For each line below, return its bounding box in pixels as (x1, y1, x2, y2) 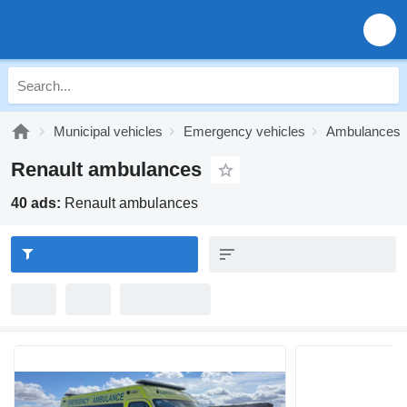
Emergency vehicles (184, 124, 305, 139)
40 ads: (11, 195, 65, 211)
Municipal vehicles (54, 124, 163, 139)
